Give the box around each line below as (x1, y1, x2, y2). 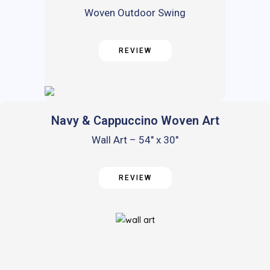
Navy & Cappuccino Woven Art (51, 113, 219, 128)
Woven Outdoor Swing (84, 7, 186, 19)
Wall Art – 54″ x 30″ (92, 134, 178, 146)
